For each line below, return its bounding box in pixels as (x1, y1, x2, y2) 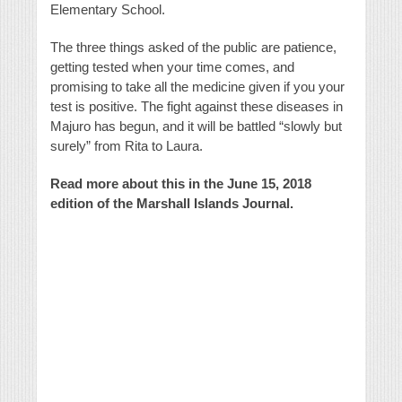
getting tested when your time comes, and (50, 59, 294, 75)
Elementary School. (50, 2, 165, 18)
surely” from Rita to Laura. (50, 138, 203, 154)
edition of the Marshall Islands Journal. (50, 196, 293, 212)
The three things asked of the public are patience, (50, 39, 336, 56)
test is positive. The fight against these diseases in (50, 99, 343, 115)
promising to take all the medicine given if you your (50, 79, 345, 95)
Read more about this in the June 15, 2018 (50, 176, 311, 192)
